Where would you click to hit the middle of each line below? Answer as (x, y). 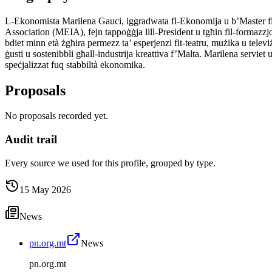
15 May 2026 (45, 189)
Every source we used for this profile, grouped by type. (110, 163)
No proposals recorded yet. (56, 116)
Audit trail (31, 140)
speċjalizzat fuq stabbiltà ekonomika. (75, 64)
